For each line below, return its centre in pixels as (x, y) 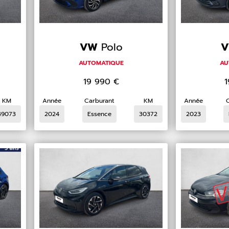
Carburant (99, 101)
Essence (99, 114)
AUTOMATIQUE (101, 63)
